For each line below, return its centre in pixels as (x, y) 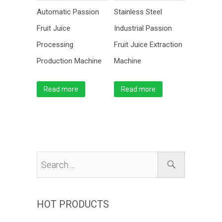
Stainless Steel (138, 12)
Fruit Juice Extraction (148, 45)
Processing (55, 45)
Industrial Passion (143, 28)
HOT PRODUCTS (73, 204)
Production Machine (69, 61)
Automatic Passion (68, 12)
